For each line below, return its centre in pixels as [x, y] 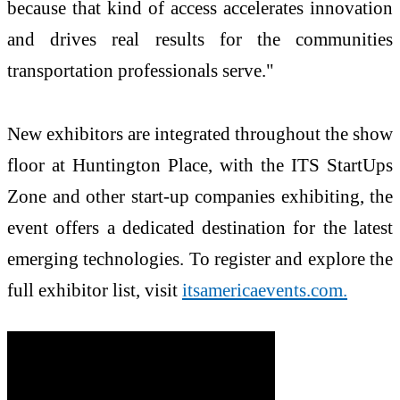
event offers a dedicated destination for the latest [200, 228]
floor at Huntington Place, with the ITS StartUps [200, 165]
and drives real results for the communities [200, 38]
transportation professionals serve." [141, 70]
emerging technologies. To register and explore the [200, 259]
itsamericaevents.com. [265, 290]
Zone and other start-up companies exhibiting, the [200, 196]
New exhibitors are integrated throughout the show [200, 134]
